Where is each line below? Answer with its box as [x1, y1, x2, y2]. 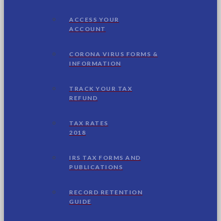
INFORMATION [69, 59, 121, 67]
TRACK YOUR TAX [69, 84, 132, 92]
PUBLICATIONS [69, 163, 123, 171]
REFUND [69, 94, 98, 102]
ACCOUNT [69, 25, 106, 33]
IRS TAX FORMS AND [69, 153, 141, 161]
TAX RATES [69, 119, 109, 127]
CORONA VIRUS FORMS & [69, 50, 158, 58]
